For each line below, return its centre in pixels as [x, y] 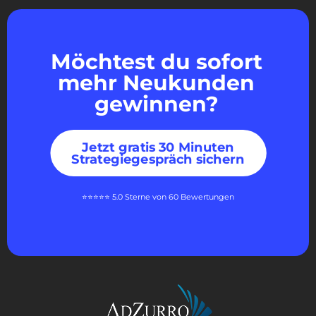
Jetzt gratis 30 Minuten [158, 147]
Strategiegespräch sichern [158, 159]
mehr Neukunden [156, 83]
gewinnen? [156, 104]
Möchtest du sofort [156, 62]
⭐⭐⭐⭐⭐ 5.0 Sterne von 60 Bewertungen [158, 197]
